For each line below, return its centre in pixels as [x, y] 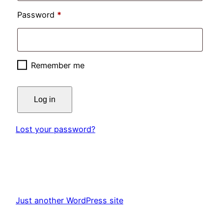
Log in [45, 100]
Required [77, 14]
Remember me [58, 66]
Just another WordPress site [69, 200]
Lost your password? [55, 129]
